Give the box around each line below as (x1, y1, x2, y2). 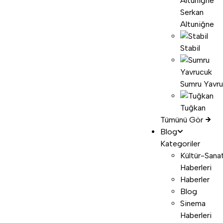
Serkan (180, 7, 204, 17)
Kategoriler (160, 139, 200, 148)
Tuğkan (180, 103, 206, 112)
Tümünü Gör (160, 115, 205, 124)
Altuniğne (180, 19, 214, 29)
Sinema (180, 199, 206, 208)
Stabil (180, 43, 200, 53)
